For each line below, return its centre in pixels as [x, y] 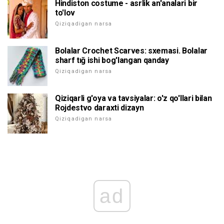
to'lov [65, 13]
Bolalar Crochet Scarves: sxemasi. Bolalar [131, 51]
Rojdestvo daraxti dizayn [99, 108]
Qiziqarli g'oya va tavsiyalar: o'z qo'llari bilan [133, 98]
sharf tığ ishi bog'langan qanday [112, 60]
